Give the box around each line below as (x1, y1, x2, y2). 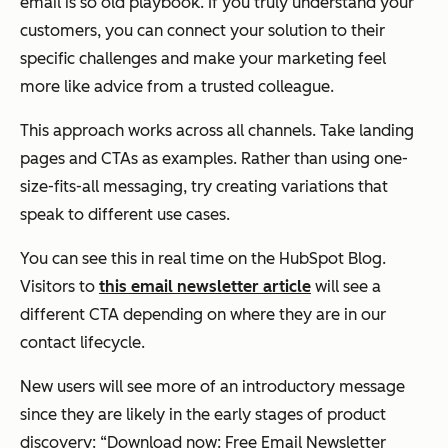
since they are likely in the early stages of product (20, 404, 386, 424)
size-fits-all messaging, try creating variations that (20, 176, 388, 196)
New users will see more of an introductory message (20, 376, 405, 396)
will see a (311, 276, 381, 296)
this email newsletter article (99, 276, 311, 296)
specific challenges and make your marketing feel (20, 48, 386, 68)
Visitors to (20, 276, 99, 296)
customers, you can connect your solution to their (20, 20, 385, 40)
